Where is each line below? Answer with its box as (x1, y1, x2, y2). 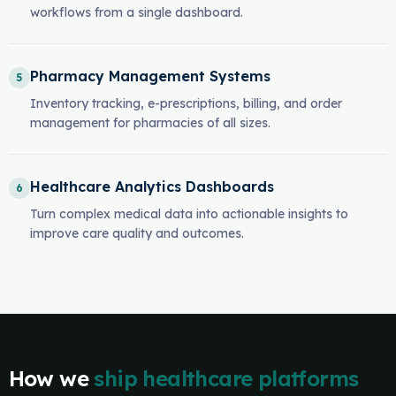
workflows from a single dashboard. (29, 4, 243, 20)
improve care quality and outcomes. (29, 225, 244, 241)
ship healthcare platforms (94, 365, 359, 392)
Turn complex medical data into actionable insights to (29, 206, 348, 222)
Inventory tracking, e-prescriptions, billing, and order (29, 95, 342, 111)
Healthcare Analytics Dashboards (29, 178, 274, 195)
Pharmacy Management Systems (29, 67, 270, 85)
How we (8, 365, 88, 392)
